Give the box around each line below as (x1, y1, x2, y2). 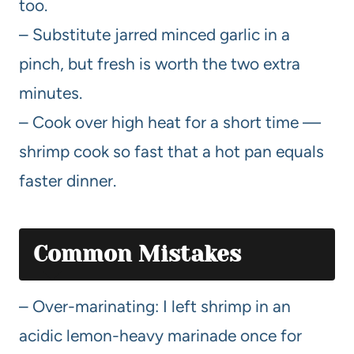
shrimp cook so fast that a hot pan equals (19, 141, 324, 161)
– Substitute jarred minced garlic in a (19, 24, 290, 44)
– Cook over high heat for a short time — (19, 111, 321, 132)
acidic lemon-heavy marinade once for (19, 325, 302, 345)
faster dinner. (19, 170, 116, 190)
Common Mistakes (33, 240, 241, 267)
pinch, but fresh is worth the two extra (19, 53, 300, 73)
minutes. (19, 82, 82, 103)
